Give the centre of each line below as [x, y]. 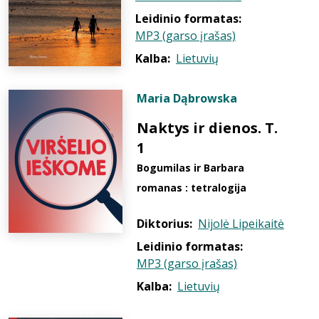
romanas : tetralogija [192, 188]
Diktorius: [164, 224]
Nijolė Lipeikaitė [241, 224]
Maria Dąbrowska [187, 98]
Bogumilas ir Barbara [190, 168]
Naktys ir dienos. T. [207, 128]
